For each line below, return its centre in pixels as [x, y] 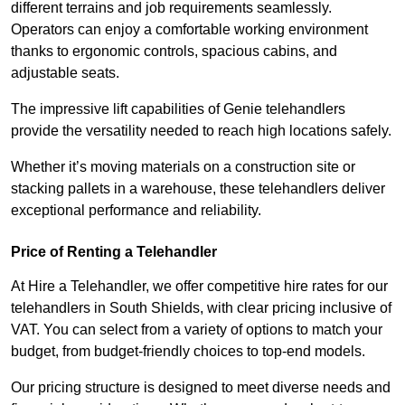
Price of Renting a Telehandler [114, 252]
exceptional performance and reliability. [136, 211]
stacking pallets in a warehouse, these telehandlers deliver [198, 189]
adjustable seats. [65, 73]
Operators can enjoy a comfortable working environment [189, 30]
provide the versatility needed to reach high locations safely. [201, 131]
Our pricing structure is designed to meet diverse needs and [201, 388]
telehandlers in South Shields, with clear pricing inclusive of [201, 308]
